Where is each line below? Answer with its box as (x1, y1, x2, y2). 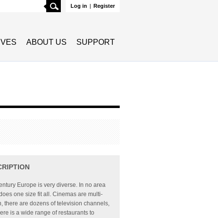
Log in (71, 3, 87, 9)
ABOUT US (26, 38, 67, 46)
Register (93, 3, 115, 9)
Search (61, 1, 81, 8)
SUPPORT (76, 38, 115, 46)
